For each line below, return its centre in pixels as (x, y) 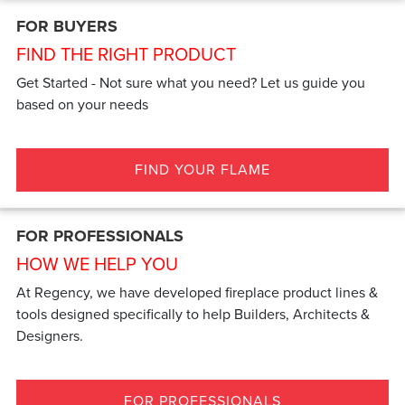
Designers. (50, 336)
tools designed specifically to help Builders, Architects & (193, 315)
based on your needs (83, 104)
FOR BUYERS (67, 26)
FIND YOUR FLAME (202, 169)
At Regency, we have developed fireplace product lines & (198, 293)
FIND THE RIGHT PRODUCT (127, 54)
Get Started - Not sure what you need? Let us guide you (191, 82)
